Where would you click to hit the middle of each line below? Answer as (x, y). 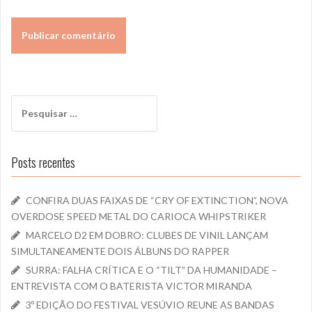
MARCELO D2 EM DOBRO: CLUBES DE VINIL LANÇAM (147, 235)
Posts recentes (43, 163)
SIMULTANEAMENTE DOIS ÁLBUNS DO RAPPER (120, 251)
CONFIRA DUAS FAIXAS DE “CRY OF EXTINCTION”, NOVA (157, 201)
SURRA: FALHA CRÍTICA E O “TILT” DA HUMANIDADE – (151, 270)
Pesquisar (33, 102)
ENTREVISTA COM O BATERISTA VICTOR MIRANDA (132, 286)
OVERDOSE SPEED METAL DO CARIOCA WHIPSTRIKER (139, 217)
